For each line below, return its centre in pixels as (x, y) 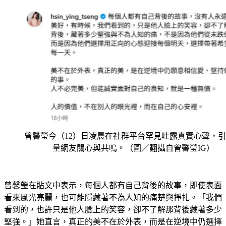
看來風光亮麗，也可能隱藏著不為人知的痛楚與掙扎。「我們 (113, 186)
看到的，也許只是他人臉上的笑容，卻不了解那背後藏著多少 (113, 198)
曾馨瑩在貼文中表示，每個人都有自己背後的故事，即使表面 (113, 174)
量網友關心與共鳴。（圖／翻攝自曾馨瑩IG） (133, 136)
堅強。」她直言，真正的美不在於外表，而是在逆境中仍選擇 (113, 210)
